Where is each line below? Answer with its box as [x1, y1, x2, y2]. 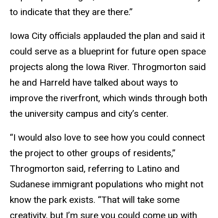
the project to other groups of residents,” [10, 147, 176, 159]
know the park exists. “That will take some [10, 194, 180, 205]
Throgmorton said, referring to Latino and [10, 163, 180, 174]
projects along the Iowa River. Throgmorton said [10, 61, 206, 73]
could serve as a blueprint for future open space [10, 46, 206, 57]
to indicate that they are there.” [10, 6, 133, 18]
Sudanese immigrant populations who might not [10, 178, 203, 190]
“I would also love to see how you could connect [10, 131, 205, 143]
